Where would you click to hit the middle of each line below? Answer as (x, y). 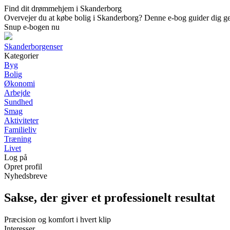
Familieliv (20, 130)
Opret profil (23, 167)
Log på (16, 157)
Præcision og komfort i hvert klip (57, 219)
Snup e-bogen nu (32, 27)
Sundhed (18, 102)
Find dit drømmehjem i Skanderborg (63, 8)
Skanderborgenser (33, 46)
